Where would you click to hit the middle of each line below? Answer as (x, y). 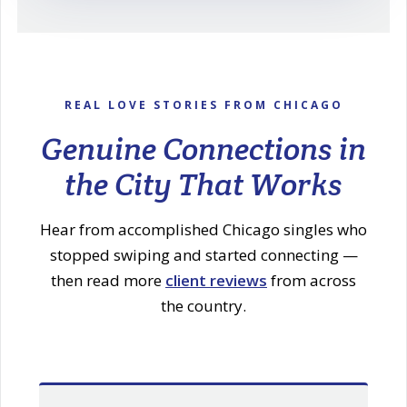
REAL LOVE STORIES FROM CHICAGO (203, 104)
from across (312, 280)
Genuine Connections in (203, 149)
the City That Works (203, 184)
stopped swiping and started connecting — (203, 254)
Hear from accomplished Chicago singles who (203, 229)
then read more (108, 280)
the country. (203, 305)
